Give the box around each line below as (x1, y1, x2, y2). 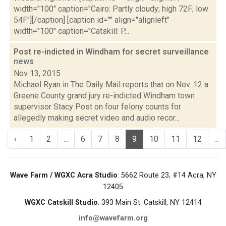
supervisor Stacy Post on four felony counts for (14, 102, 181, 111)
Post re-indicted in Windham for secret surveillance (14, 47, 209, 56)
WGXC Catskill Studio (24, 198, 98, 207)
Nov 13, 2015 (14, 69, 61, 78)
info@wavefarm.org (78, 214, 148, 222)
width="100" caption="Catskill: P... (14, 26, 129, 36)
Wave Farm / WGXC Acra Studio (10, 171, 118, 180)
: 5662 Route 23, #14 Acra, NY (117, 171, 216, 180)
